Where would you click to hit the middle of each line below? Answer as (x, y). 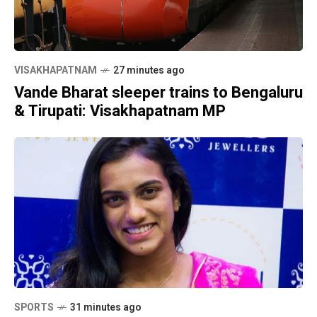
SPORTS (34, 308)
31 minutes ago (106, 308)
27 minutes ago (149, 70)
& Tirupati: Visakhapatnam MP (120, 111)
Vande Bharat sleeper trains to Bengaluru (158, 92)
